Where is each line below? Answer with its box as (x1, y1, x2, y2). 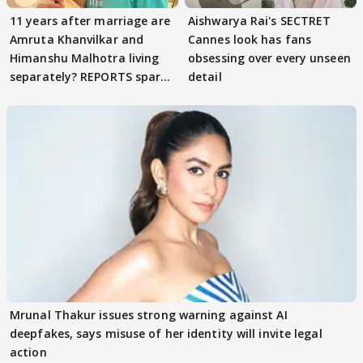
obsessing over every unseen (188, 49, 351, 66)
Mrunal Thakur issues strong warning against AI (10, 306, 288, 322)
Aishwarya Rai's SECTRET (188, 12, 331, 28)
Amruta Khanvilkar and (10, 31, 144, 47)
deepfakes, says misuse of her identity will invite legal (10, 325, 322, 341)
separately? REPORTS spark (10, 68, 168, 84)
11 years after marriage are (10, 12, 170, 28)
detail (188, 68, 222, 84)
